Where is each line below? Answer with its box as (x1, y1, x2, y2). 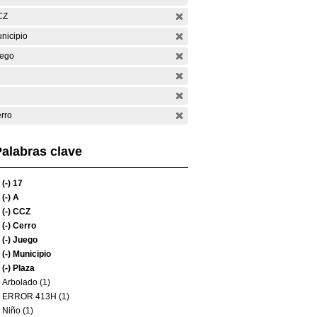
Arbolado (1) (2, 277, 50, 287)
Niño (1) (2, 306, 33, 316)
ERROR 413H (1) (2, 292, 69, 301)
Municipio (11, 249, 51, 259)
